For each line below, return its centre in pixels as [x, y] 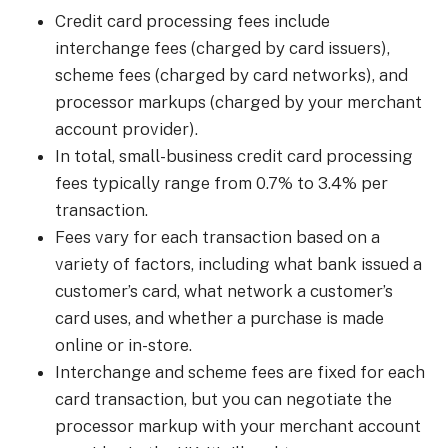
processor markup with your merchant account [238, 426]
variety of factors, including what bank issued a [238, 264]
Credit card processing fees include [192, 21]
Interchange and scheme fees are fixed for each [240, 372]
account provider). [126, 129]
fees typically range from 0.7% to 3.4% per [221, 183]
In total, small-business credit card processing [234, 156]
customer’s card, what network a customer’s [224, 291]
